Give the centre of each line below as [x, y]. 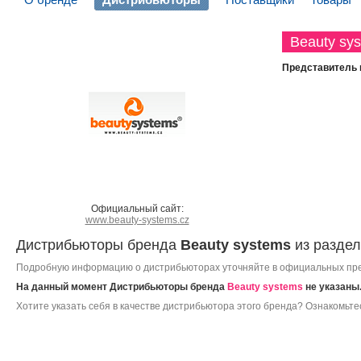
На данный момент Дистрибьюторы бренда [122, 287]
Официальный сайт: [137, 209]
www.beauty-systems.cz [137, 220]
